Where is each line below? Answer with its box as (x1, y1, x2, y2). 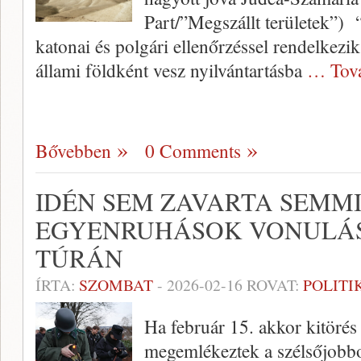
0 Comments (145, 138, 241, 164)
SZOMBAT (79, 274, 153, 296)
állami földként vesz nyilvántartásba (35, 57, 307, 83)
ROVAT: (243, 274, 303, 296)
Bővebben (35, 138, 111, 164)
